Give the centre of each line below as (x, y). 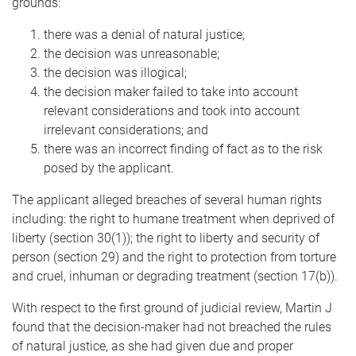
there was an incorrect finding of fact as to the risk (183, 149)
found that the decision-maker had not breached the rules (172, 327)
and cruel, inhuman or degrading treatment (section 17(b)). (176, 276)
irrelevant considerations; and (126, 130)
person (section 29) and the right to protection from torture (174, 257)
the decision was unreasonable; (132, 54)
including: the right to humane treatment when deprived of (173, 219)
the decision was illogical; (115, 73)
